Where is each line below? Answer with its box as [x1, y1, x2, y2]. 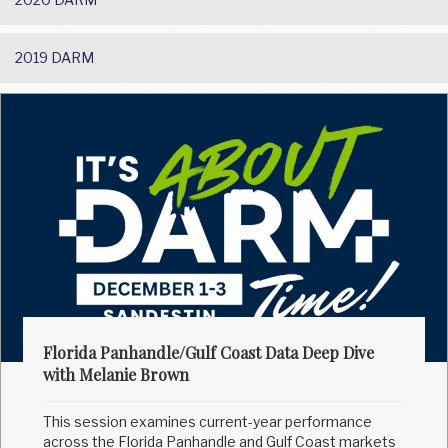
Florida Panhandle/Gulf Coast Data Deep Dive [43, 342, 375, 364]
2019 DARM [15, 49, 94, 66]
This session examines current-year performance [43, 413, 373, 431]
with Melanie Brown [43, 364, 190, 386]
